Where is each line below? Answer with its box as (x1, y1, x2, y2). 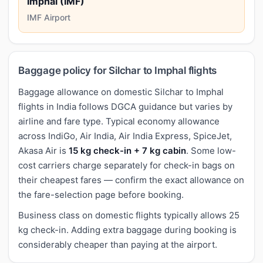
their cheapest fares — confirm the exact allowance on (18, 174, 244, 186)
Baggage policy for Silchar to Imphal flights (18, 64, 217, 76)
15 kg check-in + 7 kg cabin (69, 144, 186, 156)
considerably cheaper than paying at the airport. (18, 238, 217, 250)
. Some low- (186, 144, 236, 156)
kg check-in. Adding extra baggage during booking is (18, 224, 237, 235)
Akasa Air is (18, 144, 69, 156)
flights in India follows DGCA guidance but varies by (18, 100, 232, 112)
